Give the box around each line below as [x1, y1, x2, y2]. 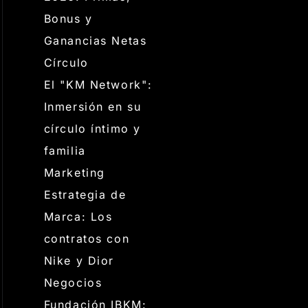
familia [43, 144, 86, 157]
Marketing [43, 166, 105, 179]
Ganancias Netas [43, 34, 147, 47]
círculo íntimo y [43, 122, 142, 135]
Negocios [43, 276, 102, 289]
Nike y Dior [43, 254, 115, 267]
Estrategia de [43, 188, 126, 201]
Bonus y [43, 12, 93, 25]
